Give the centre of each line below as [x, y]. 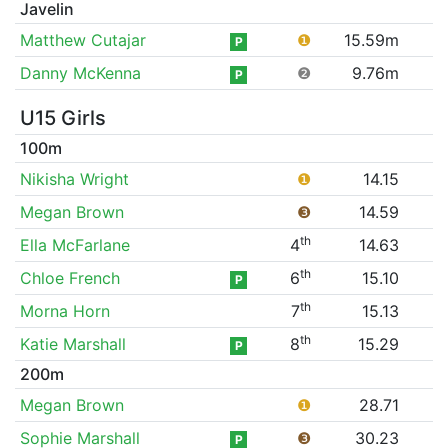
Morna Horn [64, 310]
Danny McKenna [80, 72]
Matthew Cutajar [82, 39]
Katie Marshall [72, 343]
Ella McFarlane [74, 244]
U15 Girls [62, 117]
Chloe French [69, 277]
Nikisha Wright [74, 178]
